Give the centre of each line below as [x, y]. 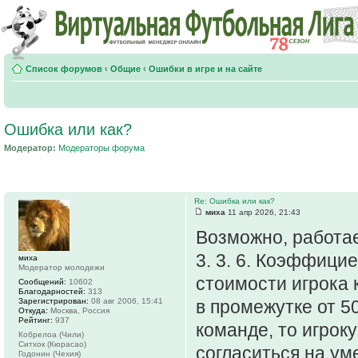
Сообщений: [42, 281]
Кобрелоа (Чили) [51, 334]
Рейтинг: [36, 320]
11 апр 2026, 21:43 [263, 212]
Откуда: [33, 310]
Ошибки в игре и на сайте [205, 69]
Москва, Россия [79, 310]
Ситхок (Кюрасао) [52, 344]
